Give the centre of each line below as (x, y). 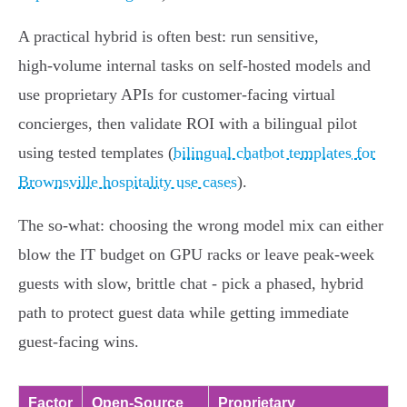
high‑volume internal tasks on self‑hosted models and (194, 66)
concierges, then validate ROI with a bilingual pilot (188, 124)
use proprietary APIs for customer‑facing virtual (177, 95)
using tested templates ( (96, 153)
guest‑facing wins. (79, 342)
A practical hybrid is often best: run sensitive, (169, 37)
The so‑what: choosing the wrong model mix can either (201, 226)
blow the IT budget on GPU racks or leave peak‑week (196, 255)
